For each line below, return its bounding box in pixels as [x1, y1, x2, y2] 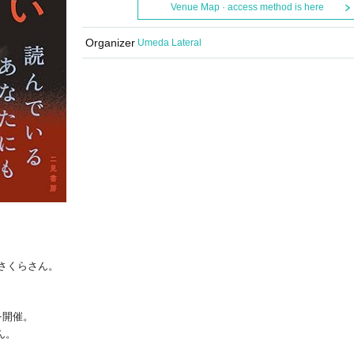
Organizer [85, 36, 135, 49]
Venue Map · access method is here [170, 2, 324, 13]
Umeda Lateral [137, 37, 201, 48]
